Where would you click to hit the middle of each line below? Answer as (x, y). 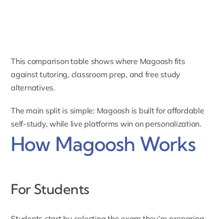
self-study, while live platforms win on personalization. (106, 124)
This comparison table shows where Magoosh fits (98, 61)
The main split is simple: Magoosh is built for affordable (108, 111)
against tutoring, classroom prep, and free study (96, 75)
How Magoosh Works (103, 144)
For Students (50, 189)
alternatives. (33, 88)
